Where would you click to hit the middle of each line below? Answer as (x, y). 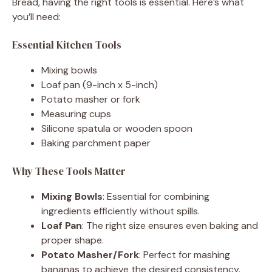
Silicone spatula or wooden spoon (117, 128)
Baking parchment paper (96, 143)
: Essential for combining (156, 196)
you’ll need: (36, 16)
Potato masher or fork (91, 99)
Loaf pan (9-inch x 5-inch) (100, 84)
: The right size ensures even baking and (170, 225)
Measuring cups (76, 114)
